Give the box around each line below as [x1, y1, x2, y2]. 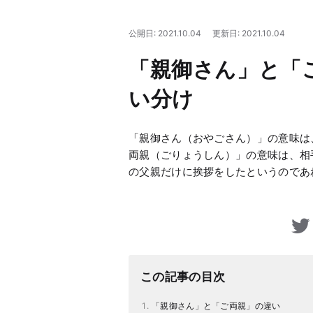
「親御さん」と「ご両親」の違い [152, 300, 281, 311]
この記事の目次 [140, 270, 226, 284]
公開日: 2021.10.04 [129, 28, 201, 38]
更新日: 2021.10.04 [212, 28, 285, 38]
